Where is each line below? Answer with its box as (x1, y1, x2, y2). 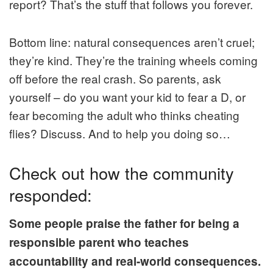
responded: (9, 182, 92, 207)
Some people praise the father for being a (9, 215, 239, 232)
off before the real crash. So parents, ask (9, 69, 221, 87)
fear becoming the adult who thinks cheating (9, 106, 239, 123)
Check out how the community (9, 160, 234, 185)
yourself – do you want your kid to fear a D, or (9, 88, 246, 105)
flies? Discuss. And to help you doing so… (9, 124, 230, 141)
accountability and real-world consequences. (9, 253, 261, 270)
